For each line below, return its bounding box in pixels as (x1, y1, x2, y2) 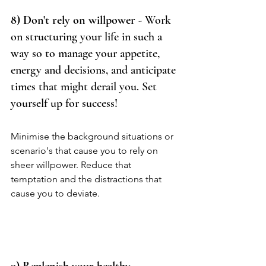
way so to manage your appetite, (11, 46, 163, 61)
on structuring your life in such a (11, 30, 165, 45)
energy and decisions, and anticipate (11, 63, 179, 78)
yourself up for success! (11, 96, 126, 111)
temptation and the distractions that (11, 173, 164, 185)
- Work (135, 13, 174, 28)
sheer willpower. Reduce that (11, 159, 134, 171)
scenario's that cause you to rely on (11, 145, 160, 157)
